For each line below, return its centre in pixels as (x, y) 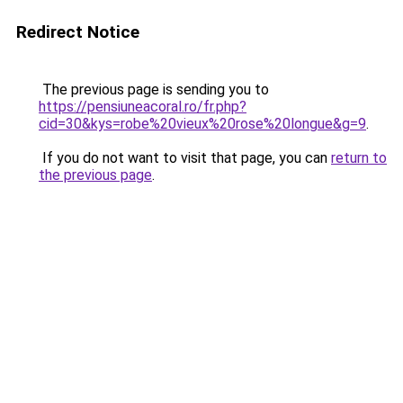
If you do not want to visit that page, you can (185, 158)
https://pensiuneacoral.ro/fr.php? (143, 107)
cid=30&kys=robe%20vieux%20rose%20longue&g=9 (202, 124)
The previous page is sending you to (154, 90)
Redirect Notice (78, 32)
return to (359, 158)
